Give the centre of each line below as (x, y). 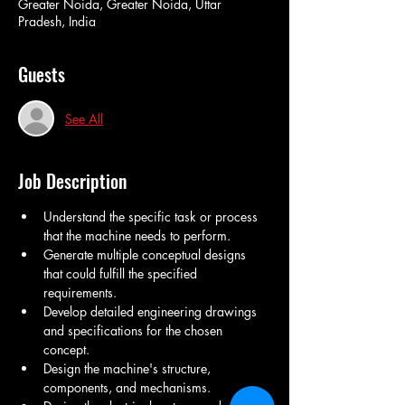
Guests (42, 74)
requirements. (80, 292)
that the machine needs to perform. (137, 235)
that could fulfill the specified (122, 273)
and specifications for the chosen (135, 330)
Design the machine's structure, (129, 368)
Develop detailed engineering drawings (152, 311)
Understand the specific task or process (152, 217)
